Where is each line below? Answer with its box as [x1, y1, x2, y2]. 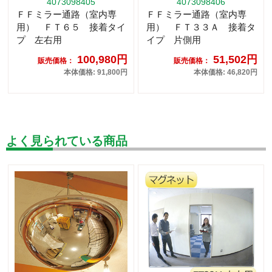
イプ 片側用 [146, 35, 201, 46]
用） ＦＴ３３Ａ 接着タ [146, 22, 256, 33]
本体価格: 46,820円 [194, 68, 257, 77]
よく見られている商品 [6, 134, 127, 148]
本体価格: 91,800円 [64, 68, 127, 77]
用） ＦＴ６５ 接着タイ [16, 22, 126, 33]
